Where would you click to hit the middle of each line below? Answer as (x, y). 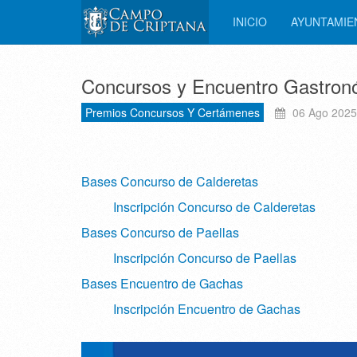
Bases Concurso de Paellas (160, 232)
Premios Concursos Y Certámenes (173, 112)
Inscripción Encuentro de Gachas (207, 309)
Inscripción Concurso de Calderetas (214, 207)
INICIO (250, 22)
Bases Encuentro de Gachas (162, 283)
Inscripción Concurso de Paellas (203, 258)
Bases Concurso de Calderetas (170, 181)
